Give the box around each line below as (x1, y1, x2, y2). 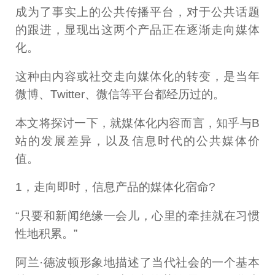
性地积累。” (15, 227, 78, 241)
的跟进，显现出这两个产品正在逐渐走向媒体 (15, 23, 260, 36)
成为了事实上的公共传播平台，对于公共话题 (15, 5, 260, 18)
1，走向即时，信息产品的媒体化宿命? (15, 180, 216, 194)
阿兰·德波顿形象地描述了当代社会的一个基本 (15, 256, 260, 269)
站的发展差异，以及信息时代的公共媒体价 (15, 134, 260, 147)
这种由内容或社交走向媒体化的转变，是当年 (15, 69, 260, 83)
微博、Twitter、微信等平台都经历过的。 (15, 87, 225, 101)
